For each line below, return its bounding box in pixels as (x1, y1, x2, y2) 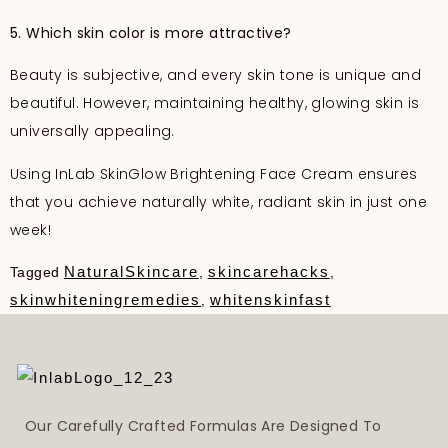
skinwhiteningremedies (10, 290, 201, 308)
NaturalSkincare (63, 262, 199, 280)
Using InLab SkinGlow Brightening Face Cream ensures (10, 163, 418, 184)
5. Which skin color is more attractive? (10, 22, 292, 43)
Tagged (10, 263, 64, 280)
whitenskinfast (209, 290, 331, 308)
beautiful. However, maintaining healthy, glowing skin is (10, 93, 420, 114)
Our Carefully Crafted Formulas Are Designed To (25, 415, 382, 436)
